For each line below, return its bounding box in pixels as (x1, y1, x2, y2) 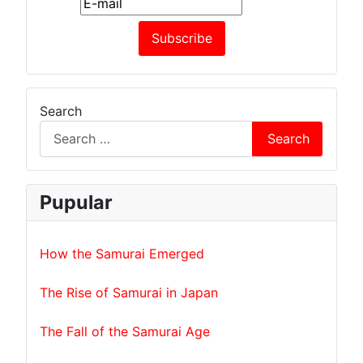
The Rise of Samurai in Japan (40, 284, 218, 301)
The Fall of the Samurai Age (40, 323, 210, 340)
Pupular (40, 190, 113, 215)
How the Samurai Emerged (40, 246, 204, 263)
